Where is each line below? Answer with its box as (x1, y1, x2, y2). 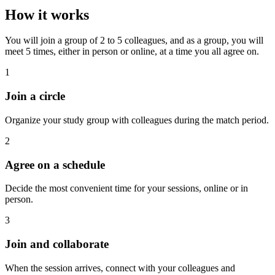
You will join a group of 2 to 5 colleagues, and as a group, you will (5, 35, 263, 46)
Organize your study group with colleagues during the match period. (5, 114, 269, 125)
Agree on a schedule (5, 158, 105, 171)
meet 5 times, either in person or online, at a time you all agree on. (5, 46, 259, 57)
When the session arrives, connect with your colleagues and (5, 262, 235, 273)
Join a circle (5, 90, 65, 103)
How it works (5, 6, 89, 23)
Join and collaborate (5, 238, 109, 251)
